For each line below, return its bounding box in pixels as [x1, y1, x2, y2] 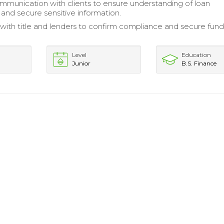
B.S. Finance [181, 59, 217, 67]
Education [181, 51, 211, 58]
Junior [71, 59, 90, 67]
